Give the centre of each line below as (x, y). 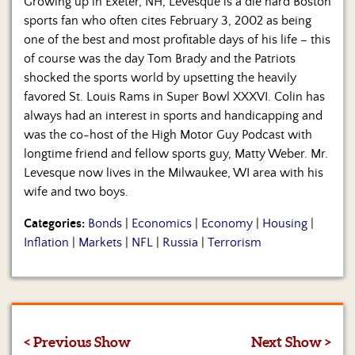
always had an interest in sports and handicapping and (173, 116)
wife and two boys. (76, 192)
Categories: (54, 224)
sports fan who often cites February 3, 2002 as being (168, 21)
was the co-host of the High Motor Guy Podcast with (168, 135)
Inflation (46, 243)
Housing (285, 224)
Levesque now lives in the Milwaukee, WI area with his (174, 173)
